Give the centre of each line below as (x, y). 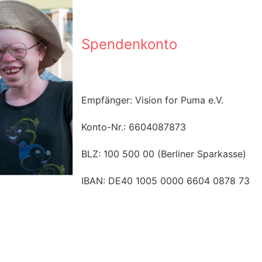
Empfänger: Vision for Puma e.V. (152, 100)
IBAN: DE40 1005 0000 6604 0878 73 (166, 180)
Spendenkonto (129, 44)
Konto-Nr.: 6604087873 (134, 127)
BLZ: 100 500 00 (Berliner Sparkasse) (164, 154)
